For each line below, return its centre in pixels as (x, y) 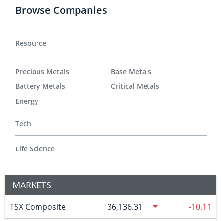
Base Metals (131, 72)
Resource (31, 43)
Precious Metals (42, 72)
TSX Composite (37, 206)
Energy (27, 101)
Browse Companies (61, 10)
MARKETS (32, 185)
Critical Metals (135, 86)
